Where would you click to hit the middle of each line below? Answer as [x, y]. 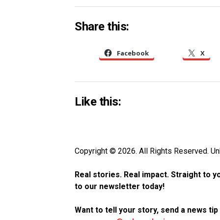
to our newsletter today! [120, 186]
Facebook [133, 53]
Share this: [102, 26]
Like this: [98, 101]
